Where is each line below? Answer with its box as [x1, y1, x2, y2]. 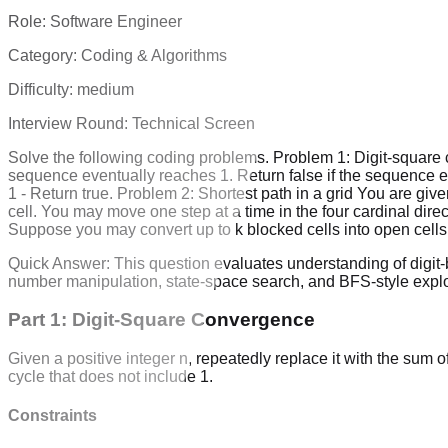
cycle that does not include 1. [8, 368, 213, 386]
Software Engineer [50, 12, 182, 30]
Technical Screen [132, 114, 255, 132]
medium [77, 80, 134, 98]
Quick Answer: [8, 254, 114, 272]
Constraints [8, 407, 97, 425]
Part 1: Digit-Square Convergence [8, 309, 315, 331]
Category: [8, 46, 81, 64]
